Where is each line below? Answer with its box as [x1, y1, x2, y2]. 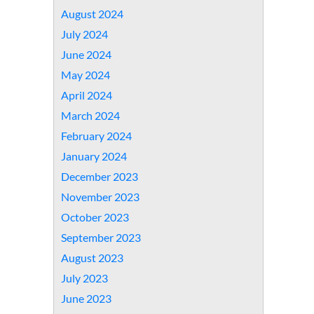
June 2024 [61, 48, 111, 61]
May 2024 [61, 68, 110, 81]
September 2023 [61, 231, 141, 244]
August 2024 [61, 7, 123, 20]
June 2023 [61, 292, 111, 305]
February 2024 [61, 129, 132, 142]
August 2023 [61, 251, 123, 264]
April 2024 [61, 88, 112, 102]
